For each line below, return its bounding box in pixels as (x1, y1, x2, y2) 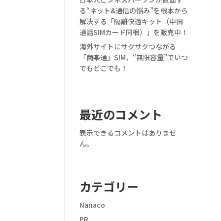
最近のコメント (79, 106, 163, 123)
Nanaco (79, 199, 106, 210)
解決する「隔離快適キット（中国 (79, 16, 184, 27)
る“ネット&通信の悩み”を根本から (79, 5, 188, 16)
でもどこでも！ (79, 63, 128, 74)
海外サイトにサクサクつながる (79, 41, 177, 52)
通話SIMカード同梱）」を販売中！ (79, 27, 188, 37)
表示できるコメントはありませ (79, 128, 177, 138)
